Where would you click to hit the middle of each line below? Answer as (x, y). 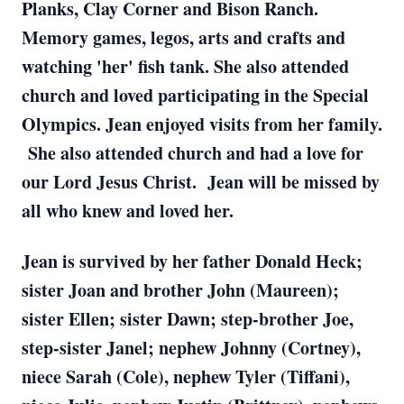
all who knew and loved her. (128, 211)
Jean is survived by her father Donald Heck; (192, 261)
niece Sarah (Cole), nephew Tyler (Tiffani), (186, 376)
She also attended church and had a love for (193, 153)
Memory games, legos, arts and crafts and (184, 37)
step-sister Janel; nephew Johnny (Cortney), (191, 348)
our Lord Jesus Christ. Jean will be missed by (201, 182)
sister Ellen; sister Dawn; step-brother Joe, (188, 319)
